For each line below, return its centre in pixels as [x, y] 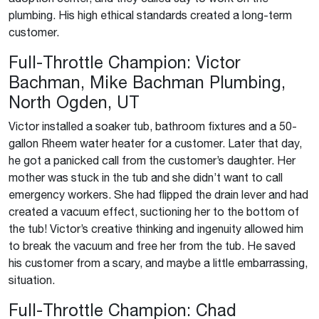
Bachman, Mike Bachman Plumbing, [147, 82]
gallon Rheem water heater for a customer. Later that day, [155, 143]
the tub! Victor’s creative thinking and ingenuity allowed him [156, 229]
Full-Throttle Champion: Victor [125, 62]
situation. [32, 280]
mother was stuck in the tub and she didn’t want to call [146, 177]
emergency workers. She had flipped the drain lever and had [158, 194]
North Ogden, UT [74, 102]
